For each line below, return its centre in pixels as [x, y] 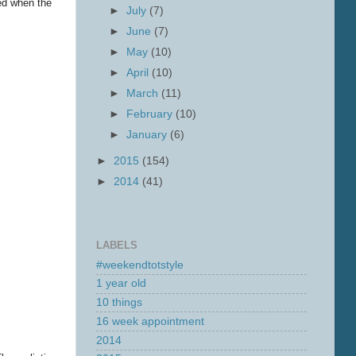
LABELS [117, 245]
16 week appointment [150, 321]
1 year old [121, 284]
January [149, 135]
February [151, 114]
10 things [119, 302]
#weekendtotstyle [140, 265]
